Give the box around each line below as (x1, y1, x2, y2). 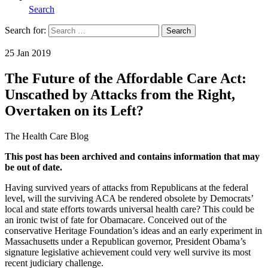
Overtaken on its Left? (5, 102, 144, 118)
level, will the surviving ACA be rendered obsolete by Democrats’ (5, 193, 253, 203)
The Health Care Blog (5, 130, 89, 141)
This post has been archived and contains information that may (5, 151, 260, 162)
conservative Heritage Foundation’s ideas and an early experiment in (5, 225, 262, 236)
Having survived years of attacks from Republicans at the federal (5, 182, 248, 193)
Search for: (5, 25, 46, 35)
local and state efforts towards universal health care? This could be (5, 203, 254, 214)
